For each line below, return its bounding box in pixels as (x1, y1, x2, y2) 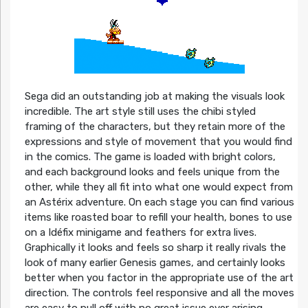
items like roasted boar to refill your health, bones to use (24, 211, 292, 224)
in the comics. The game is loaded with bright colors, (24, 151, 276, 164)
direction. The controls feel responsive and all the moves (24, 287, 294, 300)
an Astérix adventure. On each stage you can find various (24, 196, 294, 209)
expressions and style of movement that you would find (24, 135, 292, 148)
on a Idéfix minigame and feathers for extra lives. (24, 226, 256, 239)
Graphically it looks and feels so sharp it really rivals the (24, 241, 286, 254)
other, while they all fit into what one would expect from (24, 181, 293, 194)
